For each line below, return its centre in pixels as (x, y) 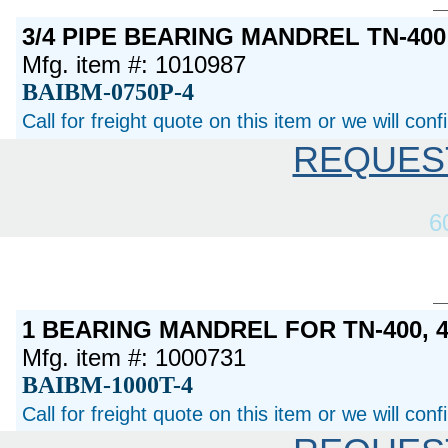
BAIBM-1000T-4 (108, 384)
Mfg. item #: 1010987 (134, 65)
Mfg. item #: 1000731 (134, 357)
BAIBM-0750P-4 (108, 92)
